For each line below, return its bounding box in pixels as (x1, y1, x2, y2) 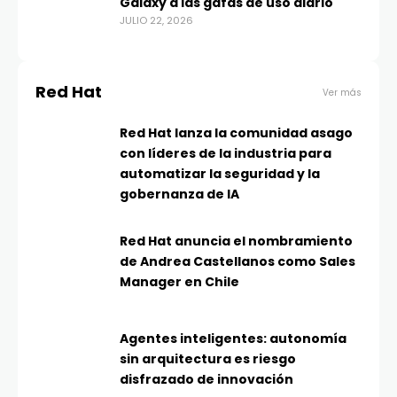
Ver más (323, 85, 362, 99)
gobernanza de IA (120, 185, 239, 204)
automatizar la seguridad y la (120, 165, 320, 183)
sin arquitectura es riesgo (120, 350, 296, 369)
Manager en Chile (120, 273, 239, 292)
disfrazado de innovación (120, 370, 293, 389)
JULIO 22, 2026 (120, 13, 193, 28)
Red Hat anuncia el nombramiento (120, 232, 353, 251)
